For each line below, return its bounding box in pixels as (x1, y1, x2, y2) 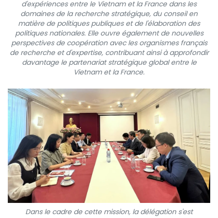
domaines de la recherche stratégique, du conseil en (20, 9, 198, 19)
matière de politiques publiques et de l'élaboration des (18, 18, 200, 29)
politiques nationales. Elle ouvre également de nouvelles (15, 28, 203, 38)
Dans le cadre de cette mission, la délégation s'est (25, 206, 193, 217)
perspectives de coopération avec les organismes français (11, 38, 207, 48)
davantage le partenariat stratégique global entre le (21, 57, 197, 68)
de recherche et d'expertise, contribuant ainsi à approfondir (9, 48, 209, 58)
